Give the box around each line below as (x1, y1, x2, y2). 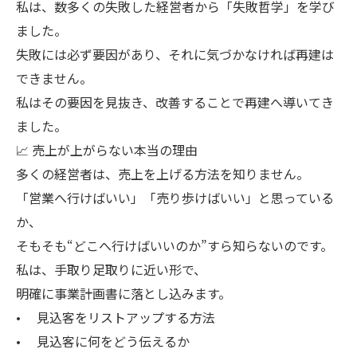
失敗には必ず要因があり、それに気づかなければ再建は (16, 45, 334, 64)
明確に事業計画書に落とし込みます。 (16, 284, 231, 303)
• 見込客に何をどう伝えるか (16, 331, 190, 351)
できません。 (16, 69, 92, 88)
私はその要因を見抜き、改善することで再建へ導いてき (16, 92, 334, 112)
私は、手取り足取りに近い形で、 (16, 260, 206, 279)
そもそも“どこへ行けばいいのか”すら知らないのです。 (16, 236, 333, 255)
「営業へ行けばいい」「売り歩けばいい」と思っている (16, 188, 334, 207)
